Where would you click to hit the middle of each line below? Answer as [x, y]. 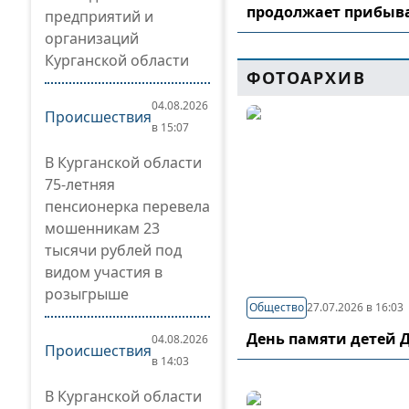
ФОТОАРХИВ [306, 78]
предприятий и [99, 16]
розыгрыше [87, 294]
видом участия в [104, 272]
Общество [277, 307]
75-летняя [80, 184]
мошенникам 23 [102, 228]
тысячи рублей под [113, 250]
